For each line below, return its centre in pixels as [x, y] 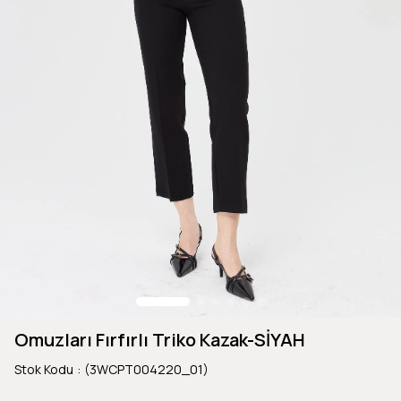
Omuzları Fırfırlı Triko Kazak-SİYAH [160, 339]
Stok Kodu [44, 369]
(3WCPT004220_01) [146, 369]
